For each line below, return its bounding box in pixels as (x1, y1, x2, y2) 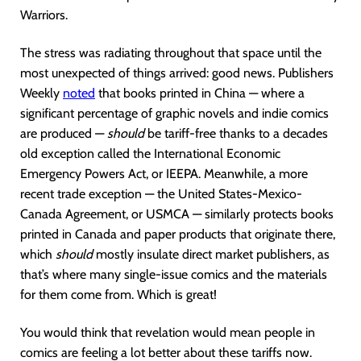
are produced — (20, 126, 107, 141)
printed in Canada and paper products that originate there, (20, 226, 335, 242)
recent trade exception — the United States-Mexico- (20, 186, 302, 201)
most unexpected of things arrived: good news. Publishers (20, 65, 334, 81)
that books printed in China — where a (95, 85, 305, 101)
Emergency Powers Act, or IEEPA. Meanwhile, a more (20, 166, 308, 181)
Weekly (20, 85, 63, 101)
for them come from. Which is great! (20, 287, 217, 302)
